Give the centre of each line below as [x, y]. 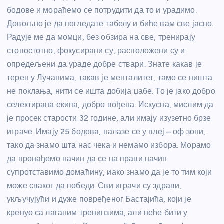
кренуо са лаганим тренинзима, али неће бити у [97, 212]
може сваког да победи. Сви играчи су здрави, [94, 185]
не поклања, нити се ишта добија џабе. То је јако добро [111, 91]
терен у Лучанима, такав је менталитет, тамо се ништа [110, 77]
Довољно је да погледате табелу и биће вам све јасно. [110, 23]
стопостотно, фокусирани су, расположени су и [96, 50]
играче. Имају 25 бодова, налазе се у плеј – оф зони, [106, 131]
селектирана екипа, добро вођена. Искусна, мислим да [110, 104]
